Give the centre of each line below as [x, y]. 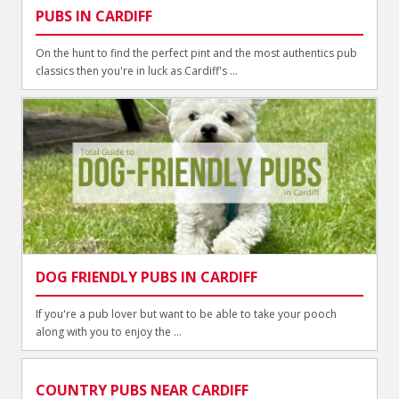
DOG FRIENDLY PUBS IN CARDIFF [147, 277]
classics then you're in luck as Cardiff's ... [137, 71]
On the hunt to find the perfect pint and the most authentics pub [197, 53]
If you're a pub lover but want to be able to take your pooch [187, 313]
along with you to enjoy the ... [109, 331]
